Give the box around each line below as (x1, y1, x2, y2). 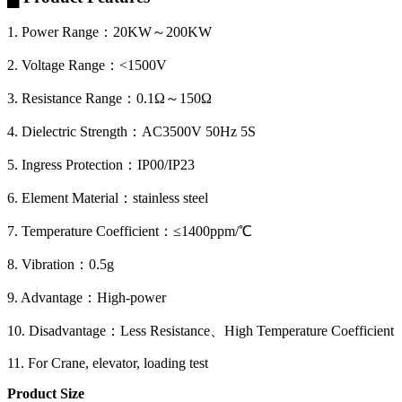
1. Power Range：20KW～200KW (7, 24, 212, 40)
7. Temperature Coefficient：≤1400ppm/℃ (7, 223, 252, 240)
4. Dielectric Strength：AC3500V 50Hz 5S (7, 124, 256, 140)
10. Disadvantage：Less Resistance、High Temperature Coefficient (7, 323, 394, 339)
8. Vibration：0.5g (7, 257, 114, 273)
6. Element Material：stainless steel (7, 190, 208, 206)
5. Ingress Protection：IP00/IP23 (7, 157, 195, 173)
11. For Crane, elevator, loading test (7, 355, 208, 371)
